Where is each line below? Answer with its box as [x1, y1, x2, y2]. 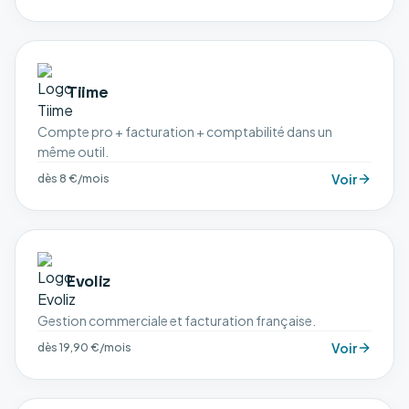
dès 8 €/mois [37, 172, 110, 185]
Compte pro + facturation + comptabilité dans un [37, 123, 332, 140]
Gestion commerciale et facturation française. [37, 312, 316, 329]
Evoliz [67, 270, 110, 291]
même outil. [37, 143, 109, 160]
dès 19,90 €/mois [37, 341, 131, 354]
